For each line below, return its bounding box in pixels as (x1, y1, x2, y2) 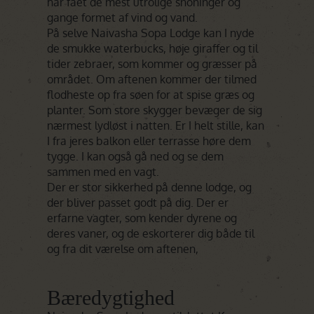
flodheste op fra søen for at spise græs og (47, 88, 255, 102)
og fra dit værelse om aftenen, (47, 242, 199, 256)
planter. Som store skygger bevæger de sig (47, 103, 263, 117)
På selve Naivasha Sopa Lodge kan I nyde (47, 26, 255, 40)
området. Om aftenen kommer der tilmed (47, 72, 257, 86)
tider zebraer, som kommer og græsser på (47, 57, 258, 71)
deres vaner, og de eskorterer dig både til (47, 226, 255, 240)
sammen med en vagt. (47, 165, 160, 179)
